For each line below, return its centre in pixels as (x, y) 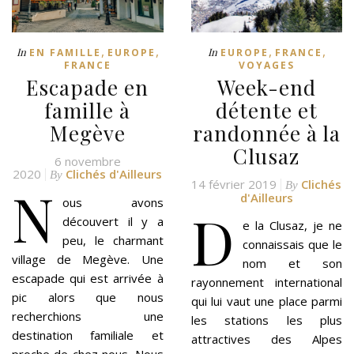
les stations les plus (266, 320)
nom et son (292, 264)
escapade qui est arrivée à (88, 279)
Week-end (266, 88)
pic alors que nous (88, 298)
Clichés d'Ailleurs (114, 174)
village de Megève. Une (88, 260)
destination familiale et (88, 335)
